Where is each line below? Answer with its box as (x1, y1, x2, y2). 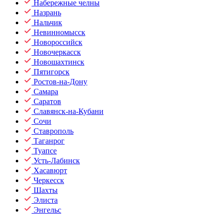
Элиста (34, 196, 58, 204)
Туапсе (34, 147, 57, 155)
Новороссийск (34, 38, 82, 46)
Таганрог (34, 137, 65, 145)
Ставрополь (34, 127, 74, 135)
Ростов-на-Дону (34, 77, 87, 86)
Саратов (34, 97, 61, 106)
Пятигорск (34, 68, 70, 76)
